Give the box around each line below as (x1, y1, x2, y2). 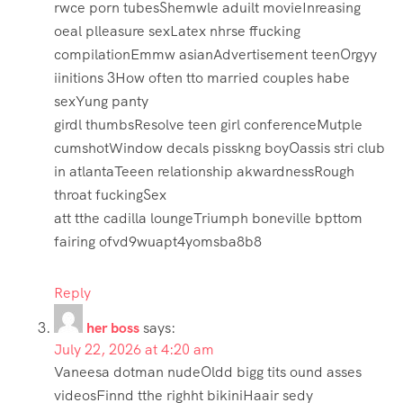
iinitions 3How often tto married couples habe (54, 68, 350, 88)
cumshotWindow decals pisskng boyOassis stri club (54, 139, 385, 158)
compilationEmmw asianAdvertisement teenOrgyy (54, 45, 377, 65)
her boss (86, 318, 139, 338)
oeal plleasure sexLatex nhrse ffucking (54, 22, 300, 41)
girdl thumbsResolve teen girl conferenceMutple (54, 115, 363, 135)
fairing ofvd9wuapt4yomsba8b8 (54, 232, 262, 252)
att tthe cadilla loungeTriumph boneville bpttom (54, 209, 363, 228)
